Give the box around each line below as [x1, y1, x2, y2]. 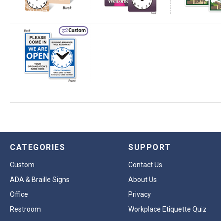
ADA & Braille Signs [10, 176, 70, 184]
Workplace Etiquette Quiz [128, 205, 207, 213]
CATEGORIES [10, 143, 65, 152]
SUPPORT [128, 143, 171, 152]
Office [10, 190, 28, 198]
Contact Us [128, 161, 162, 169]
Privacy [128, 190, 151, 198]
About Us [128, 176, 157, 184]
